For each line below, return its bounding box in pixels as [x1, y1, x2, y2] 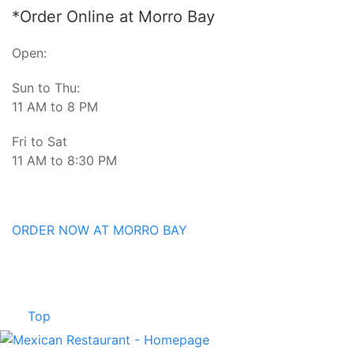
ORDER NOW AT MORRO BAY [12, 221, 187, 238]
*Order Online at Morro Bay [12, 6, 220, 26]
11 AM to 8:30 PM [12, 152, 121, 168]
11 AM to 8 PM [12, 98, 98, 115]
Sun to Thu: [12, 79, 80, 96]
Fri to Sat [12, 133, 67, 149]
